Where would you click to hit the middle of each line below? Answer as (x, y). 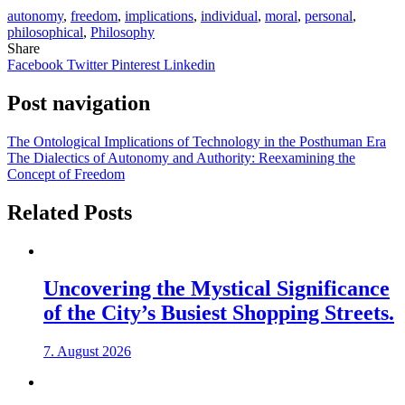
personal (329, 15)
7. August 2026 (87, 352)
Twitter (89, 64)
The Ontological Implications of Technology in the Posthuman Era (197, 141)
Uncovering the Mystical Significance (217, 289)
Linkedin (189, 64)
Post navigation (79, 103)
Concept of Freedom (66, 174)
